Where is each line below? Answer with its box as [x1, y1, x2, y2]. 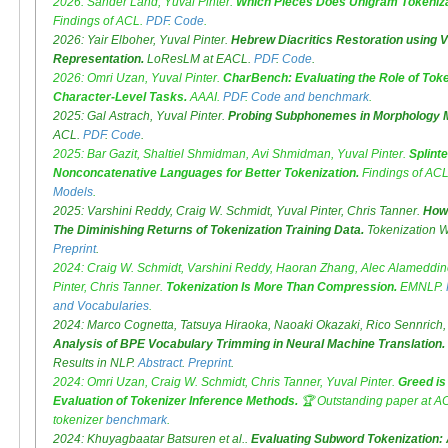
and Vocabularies [53, 299, 149, 314]
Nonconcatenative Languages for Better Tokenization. [53, 166, 359, 181]
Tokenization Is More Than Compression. [166, 280, 397, 295]
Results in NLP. [53, 356, 138, 371]
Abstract [138, 356, 182, 371]
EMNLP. [397, 280, 446, 295]
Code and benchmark [251, 90, 369, 105]
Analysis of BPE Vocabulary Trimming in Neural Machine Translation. [53, 337, 445, 352]
